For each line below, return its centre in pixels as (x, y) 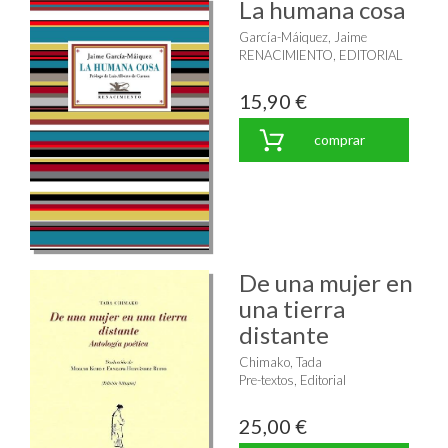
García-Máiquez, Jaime (303, 36)
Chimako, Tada (280, 361)
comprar (339, 139)
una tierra (292, 308)
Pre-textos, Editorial (292, 379)
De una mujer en (326, 282)
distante (284, 334)
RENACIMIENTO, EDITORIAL (321, 54)
